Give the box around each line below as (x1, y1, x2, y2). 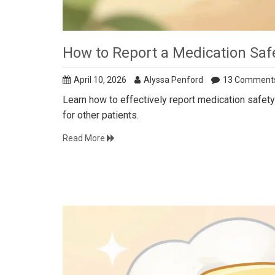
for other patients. (63, 109, 139, 122)
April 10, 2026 (74, 75, 126, 85)
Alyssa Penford (144, 75, 203, 85)
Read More (63, 133, 107, 144)
